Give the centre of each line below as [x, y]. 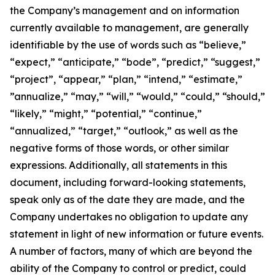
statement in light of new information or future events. [137, 234]
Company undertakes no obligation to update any [129, 217]
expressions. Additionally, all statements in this [118, 165]
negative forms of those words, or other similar [119, 148]
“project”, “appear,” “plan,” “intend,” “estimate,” [126, 79]
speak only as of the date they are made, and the [127, 199]
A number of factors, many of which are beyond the [131, 251]
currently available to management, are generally [129, 28]
